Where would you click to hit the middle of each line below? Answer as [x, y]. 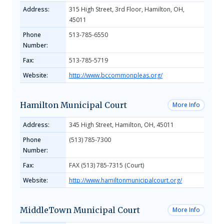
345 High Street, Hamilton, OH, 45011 [121, 125]
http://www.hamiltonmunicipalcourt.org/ [125, 180]
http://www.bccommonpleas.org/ [116, 75]
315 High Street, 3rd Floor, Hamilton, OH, [127, 9]
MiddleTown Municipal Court [80, 210]
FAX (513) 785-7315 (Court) [106, 165]
